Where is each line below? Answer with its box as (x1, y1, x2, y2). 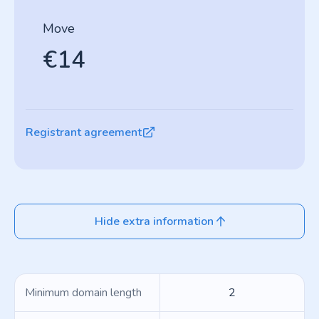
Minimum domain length (25, 285, 142, 300)
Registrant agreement (26, 125, 142, 140)
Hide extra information (94, 214, 214, 229)
